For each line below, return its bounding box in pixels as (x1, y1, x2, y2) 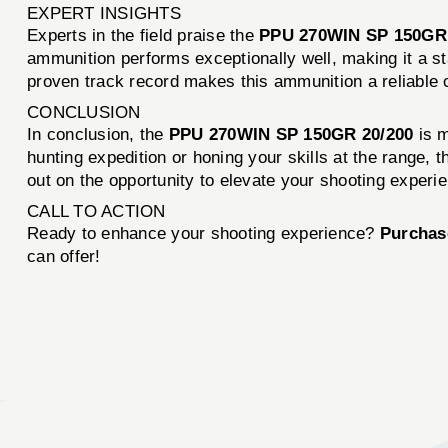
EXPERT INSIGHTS (27, 3, 181, 23)
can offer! (27, 246, 101, 266)
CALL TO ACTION (27, 201, 166, 221)
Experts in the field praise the (27, 25, 260, 45)
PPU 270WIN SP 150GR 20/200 (168, 124, 414, 144)
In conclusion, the (27, 124, 169, 144)
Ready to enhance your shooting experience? (27, 223, 380, 243)
